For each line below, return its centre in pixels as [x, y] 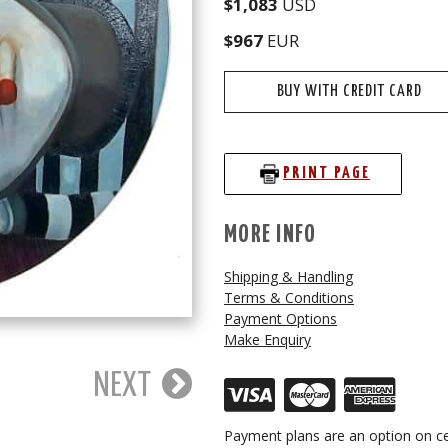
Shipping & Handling [288, 276]
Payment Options [280, 318]
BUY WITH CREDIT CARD [349, 91]
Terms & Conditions [289, 297]
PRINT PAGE [327, 174]
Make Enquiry [267, 339]
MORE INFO [270, 234]
